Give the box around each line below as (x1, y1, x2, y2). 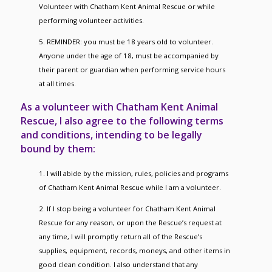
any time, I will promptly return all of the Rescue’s (38, 231, 202, 241)
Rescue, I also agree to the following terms (20, 114, 223, 128)
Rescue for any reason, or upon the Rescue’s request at (38, 217, 222, 227)
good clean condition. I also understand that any (38, 259, 198, 269)
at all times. (38, 78, 76, 88)
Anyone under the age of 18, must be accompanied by (38, 50, 219, 60)
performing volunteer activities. (38, 15, 144, 25)
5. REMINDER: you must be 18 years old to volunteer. (38, 36, 213, 46)
